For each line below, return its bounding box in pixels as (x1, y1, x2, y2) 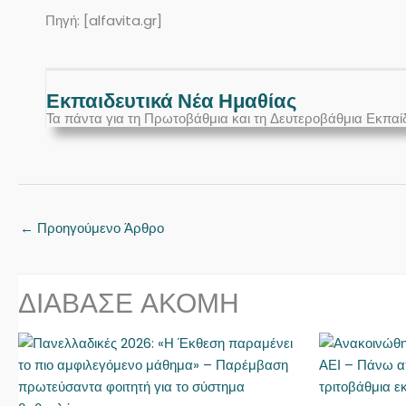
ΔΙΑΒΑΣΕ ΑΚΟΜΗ (18, 285, 239, 324)
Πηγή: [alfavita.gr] (45, 11, 162, 30)
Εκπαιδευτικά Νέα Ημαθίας (46, 87, 296, 115)
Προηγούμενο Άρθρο (34, 217, 164, 237)
